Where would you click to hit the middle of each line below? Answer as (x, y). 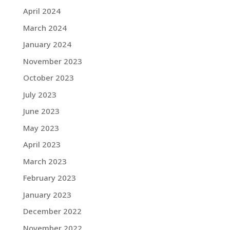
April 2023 (42, 144)
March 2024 (45, 27)
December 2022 (52, 211)
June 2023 (41, 111)
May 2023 (41, 128)
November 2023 (52, 61)
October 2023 (48, 78)
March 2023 (45, 161)
